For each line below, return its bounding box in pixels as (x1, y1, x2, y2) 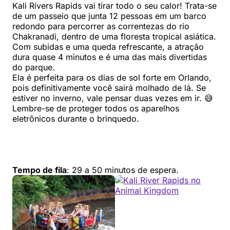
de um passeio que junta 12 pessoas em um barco (12, 11, 206, 22)
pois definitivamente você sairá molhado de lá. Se (12, 83, 206, 93)
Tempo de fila (12, 165, 67, 176)
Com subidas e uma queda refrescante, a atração (12, 42, 204, 52)
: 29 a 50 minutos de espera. (67, 165, 179, 176)
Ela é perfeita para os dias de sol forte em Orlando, (12, 72, 212, 83)
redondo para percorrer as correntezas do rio (12, 21, 189, 32)
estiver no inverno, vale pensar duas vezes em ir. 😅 (12, 93, 213, 104)
